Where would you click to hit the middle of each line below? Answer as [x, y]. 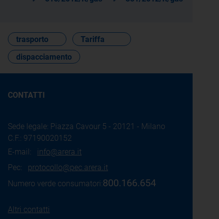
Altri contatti [29, 209]
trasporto [32, 39]
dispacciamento [44, 57]
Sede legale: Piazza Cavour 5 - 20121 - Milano [87, 126]
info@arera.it [59, 152]
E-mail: [22, 152]
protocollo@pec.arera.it [68, 167]
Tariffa [93, 39]
